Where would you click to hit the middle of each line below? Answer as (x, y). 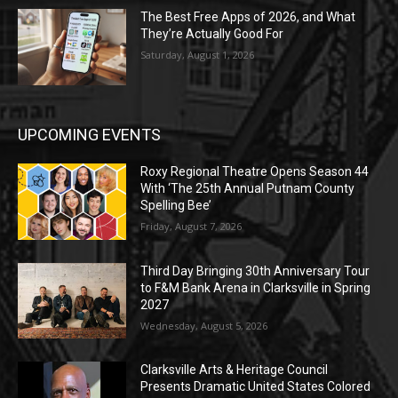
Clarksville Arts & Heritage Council (235, 370)
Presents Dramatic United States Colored (256, 387)
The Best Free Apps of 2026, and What (248, 17)
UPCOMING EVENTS (89, 134)
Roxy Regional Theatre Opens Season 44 (255, 171)
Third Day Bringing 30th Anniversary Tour (255, 271)
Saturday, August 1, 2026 (198, 55)
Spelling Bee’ (176, 205)
